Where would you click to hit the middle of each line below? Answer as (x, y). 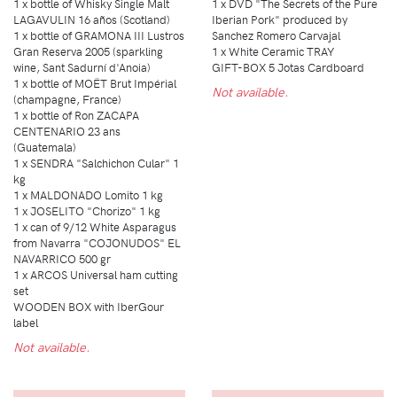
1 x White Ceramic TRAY (273, 51)
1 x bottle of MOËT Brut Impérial (95, 83)
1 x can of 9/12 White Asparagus (95, 227)
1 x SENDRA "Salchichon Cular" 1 (96, 163)
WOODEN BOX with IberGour (89, 307)
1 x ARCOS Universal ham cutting (96, 275)
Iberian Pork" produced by (280, 19)
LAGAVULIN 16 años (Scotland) (92, 19)
